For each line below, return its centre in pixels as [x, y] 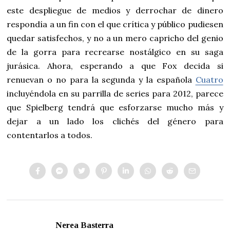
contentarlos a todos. [50, 135]
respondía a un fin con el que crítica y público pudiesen [115, 24]
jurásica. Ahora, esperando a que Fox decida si [115, 66]
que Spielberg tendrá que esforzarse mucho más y [115, 108]
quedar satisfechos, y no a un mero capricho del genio [115, 38]
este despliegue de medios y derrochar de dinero [115, 11]
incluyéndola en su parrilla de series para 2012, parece [115, 94]
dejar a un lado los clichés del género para [115, 121]
